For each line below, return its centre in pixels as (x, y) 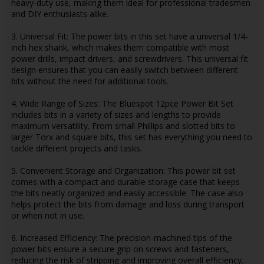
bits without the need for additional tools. (90, 81)
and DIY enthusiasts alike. (60, 14)
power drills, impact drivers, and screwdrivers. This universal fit (129, 58)
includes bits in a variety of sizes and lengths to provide (116, 114)
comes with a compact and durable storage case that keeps (125, 181)
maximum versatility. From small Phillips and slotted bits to (123, 126)
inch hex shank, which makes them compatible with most (120, 47)
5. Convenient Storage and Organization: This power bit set (123, 170)
